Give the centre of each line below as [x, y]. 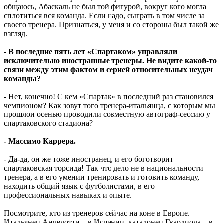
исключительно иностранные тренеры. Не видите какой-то [110, 60]
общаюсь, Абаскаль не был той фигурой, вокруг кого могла [105, 6]
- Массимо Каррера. [40, 141]
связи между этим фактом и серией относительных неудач [108, 69]
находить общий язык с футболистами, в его [79, 186]
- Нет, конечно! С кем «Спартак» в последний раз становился [109, 96]
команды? [22, 78]
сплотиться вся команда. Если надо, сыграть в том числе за [104, 15]
